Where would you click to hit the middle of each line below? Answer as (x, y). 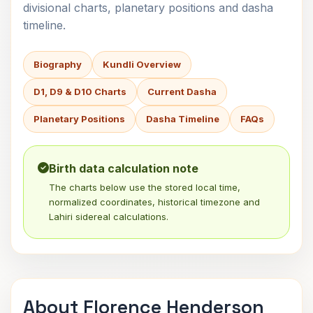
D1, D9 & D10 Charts (80, 92)
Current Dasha (182, 92)
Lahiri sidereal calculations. (109, 217)
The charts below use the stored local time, (145, 187)
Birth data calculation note (124, 168)
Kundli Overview (142, 64)
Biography (58, 64)
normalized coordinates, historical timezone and (154, 202)
